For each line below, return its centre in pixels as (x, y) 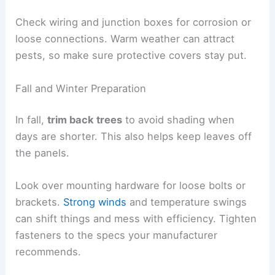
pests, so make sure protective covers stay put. (131, 56)
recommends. (48, 252)
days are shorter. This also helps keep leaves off (134, 137)
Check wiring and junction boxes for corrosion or (134, 22)
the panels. (43, 153)
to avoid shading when (179, 120)
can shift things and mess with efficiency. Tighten (136, 219)
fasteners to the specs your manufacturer (117, 235)
